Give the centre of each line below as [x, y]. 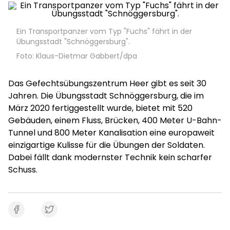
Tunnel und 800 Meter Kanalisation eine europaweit [111, 133]
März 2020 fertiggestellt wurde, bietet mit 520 [100, 108]
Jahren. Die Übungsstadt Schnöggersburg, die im [106, 96]
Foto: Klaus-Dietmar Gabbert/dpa [77, 56]
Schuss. [23, 170]
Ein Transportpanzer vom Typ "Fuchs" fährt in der [104, 31]
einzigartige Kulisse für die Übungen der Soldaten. [107, 145]
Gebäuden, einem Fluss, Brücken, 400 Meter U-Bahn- [115, 120]
